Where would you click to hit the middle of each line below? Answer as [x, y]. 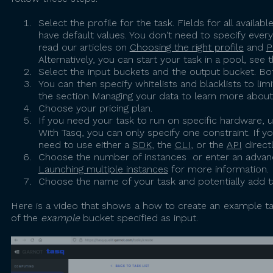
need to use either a [85, 145]
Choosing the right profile [186, 47]
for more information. [218, 169]
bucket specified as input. [139, 218]
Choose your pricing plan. [95, 108]
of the [26, 218]
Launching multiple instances [103, 169]
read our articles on [84, 47]
